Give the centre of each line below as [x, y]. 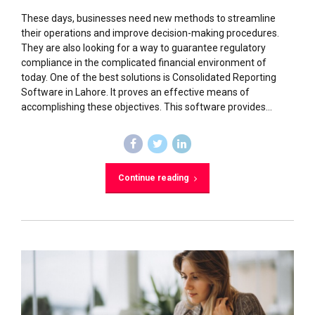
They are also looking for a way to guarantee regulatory [143, 47]
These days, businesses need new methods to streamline [148, 18]
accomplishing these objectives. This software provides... [147, 107]
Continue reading [153, 178]
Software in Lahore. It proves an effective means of [135, 92]
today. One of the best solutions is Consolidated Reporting [149, 77]
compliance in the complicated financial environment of [144, 62]
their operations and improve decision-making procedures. [150, 33]
